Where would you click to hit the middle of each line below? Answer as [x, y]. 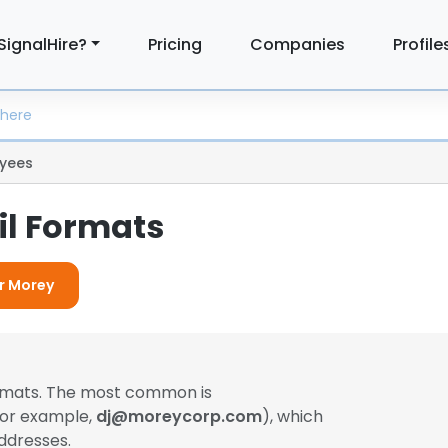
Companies [298, 44]
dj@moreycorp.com [179, 416]
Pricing [175, 44]
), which [292, 416]
